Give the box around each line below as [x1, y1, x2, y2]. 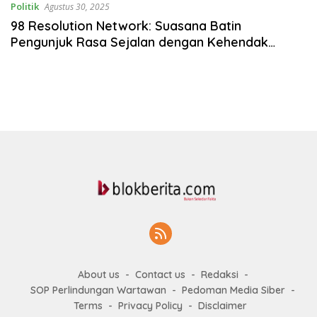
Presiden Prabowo [11, 50, 122, 67]
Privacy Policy [117, 299, 183, 313]
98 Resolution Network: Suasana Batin [11, 18, 241, 35]
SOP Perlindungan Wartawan [30, 284, 166, 297]
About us [77, 268, 120, 282]
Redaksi [200, 268, 238, 282]
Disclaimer [197, 299, 247, 313]
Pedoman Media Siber [182, 284, 285, 297]
